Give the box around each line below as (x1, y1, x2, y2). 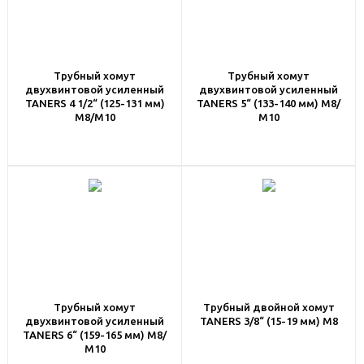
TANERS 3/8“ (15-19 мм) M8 (199, 315, 338, 327)
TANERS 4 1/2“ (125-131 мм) (24, 97, 165, 109)
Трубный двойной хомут (202, 301, 335, 313)
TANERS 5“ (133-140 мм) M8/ (197, 97, 340, 109)
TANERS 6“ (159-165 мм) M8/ (23, 329, 167, 340)
